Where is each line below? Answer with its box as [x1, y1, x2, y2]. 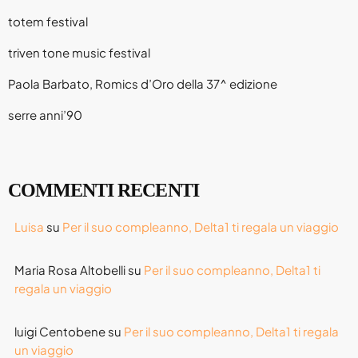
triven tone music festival [8, 44, 150, 60]
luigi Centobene [14, 324, 105, 340]
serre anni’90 [8, 106, 82, 122]
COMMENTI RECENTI [8, 180, 199, 201]
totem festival [8, 13, 88, 29]
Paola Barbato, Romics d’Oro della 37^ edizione [8, 75, 277, 91]
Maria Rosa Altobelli [14, 262, 125, 278]
